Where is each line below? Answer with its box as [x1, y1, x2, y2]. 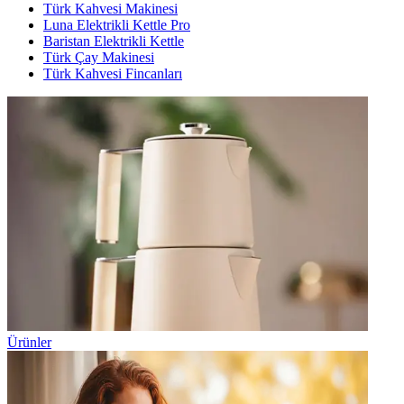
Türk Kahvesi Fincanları [43, 66, 182, 82]
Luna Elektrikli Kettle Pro [43, 17, 190, 33]
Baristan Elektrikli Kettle [43, 33, 184, 50]
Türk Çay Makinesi [43, 50, 154, 66]
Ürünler [7, 335, 51, 351]
